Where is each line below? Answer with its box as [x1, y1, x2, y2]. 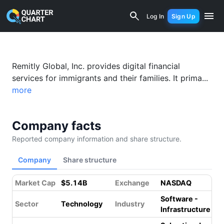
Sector [15, 199, 38, 208]
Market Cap [15, 178, 55, 187]
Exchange [115, 178, 149, 187]
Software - [160, 194, 198, 203]
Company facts [12, 118, 101, 133]
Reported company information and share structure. [12, 134, 181, 143]
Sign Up [171, 12, 195, 20]
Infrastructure [160, 205, 210, 213]
